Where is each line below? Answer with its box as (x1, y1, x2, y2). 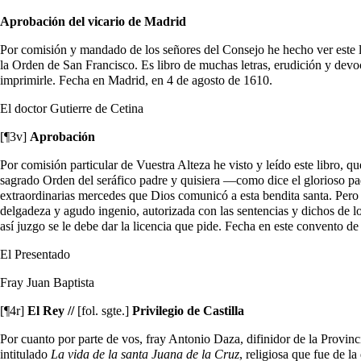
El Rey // (24, 303, 77, 317)
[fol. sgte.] (77, 303, 129, 317)
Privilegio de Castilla (129, 303, 244, 317)
